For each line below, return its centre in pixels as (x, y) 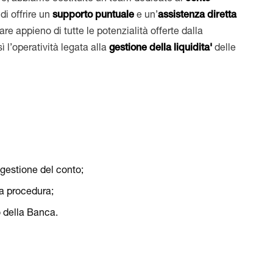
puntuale (115, 16)
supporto (74, 16)
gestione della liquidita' (162, 49)
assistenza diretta (197, 16)
